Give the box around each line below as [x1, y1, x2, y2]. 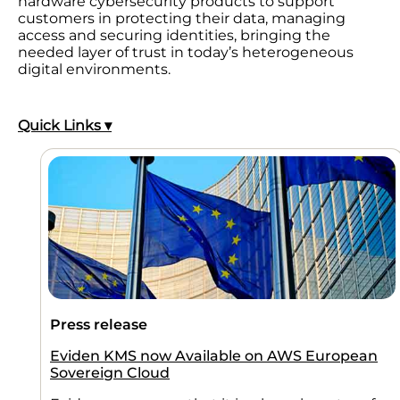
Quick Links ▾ [18, 116, 112, 134]
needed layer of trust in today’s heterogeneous [18, 43, 354, 61]
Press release [50, 315, 147, 333]
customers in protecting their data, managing [18, 9, 346, 27]
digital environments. [18, 60, 171, 78]
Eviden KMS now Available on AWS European [50, 346, 378, 364]
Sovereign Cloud [50, 363, 170, 381]
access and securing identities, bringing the [18, 26, 330, 44]
